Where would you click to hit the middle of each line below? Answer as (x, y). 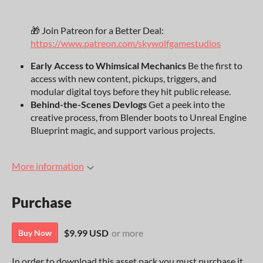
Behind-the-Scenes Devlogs (89, 104)
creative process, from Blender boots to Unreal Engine (139, 117)
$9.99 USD (86, 232)
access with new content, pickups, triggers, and (124, 78)
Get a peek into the (186, 104)
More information (48, 166)
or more (127, 232)
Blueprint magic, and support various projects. (123, 130)
